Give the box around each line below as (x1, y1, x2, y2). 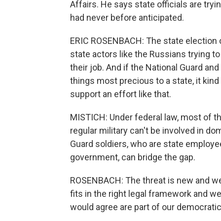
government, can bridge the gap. (70, 151, 195, 162)
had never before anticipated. (70, 12, 184, 23)
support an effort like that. (70, 88, 171, 99)
